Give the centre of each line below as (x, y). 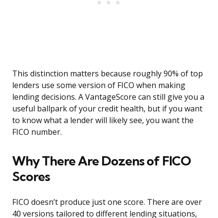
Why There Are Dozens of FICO (101, 161)
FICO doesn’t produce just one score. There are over (107, 202)
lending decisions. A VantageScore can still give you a (108, 97)
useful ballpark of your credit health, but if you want (107, 109)
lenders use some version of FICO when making (99, 85)
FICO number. (37, 132)
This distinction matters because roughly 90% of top (108, 74)
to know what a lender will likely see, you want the (103, 120)
